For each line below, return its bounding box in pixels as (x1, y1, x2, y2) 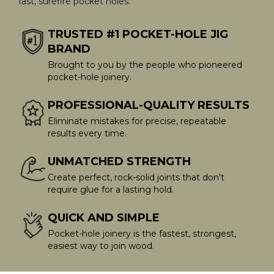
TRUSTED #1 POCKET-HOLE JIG (48, 28, 228, 42)
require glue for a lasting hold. (48, 184, 174, 196)
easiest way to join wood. (48, 240, 154, 252)
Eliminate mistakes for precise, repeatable (48, 116, 226, 127)
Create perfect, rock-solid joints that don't (48, 172, 224, 183)
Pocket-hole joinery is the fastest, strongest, (48, 228, 236, 240)
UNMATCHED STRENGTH (48, 155, 191, 169)
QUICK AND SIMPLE (48, 211, 160, 225)
